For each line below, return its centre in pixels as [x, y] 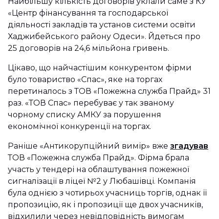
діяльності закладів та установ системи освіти [102, 25]
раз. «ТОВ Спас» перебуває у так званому [91, 103]
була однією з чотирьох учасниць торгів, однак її [107, 193]
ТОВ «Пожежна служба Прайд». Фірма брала [99, 158]
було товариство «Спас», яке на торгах [85, 79]
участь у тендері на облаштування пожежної [99, 169]
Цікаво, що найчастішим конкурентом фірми [100, 68]
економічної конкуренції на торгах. [79, 126]
